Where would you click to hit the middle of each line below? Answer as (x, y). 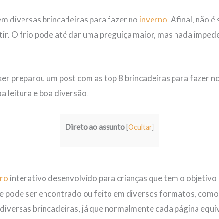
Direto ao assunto (95, 127)
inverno (153, 20)
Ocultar (140, 127)
